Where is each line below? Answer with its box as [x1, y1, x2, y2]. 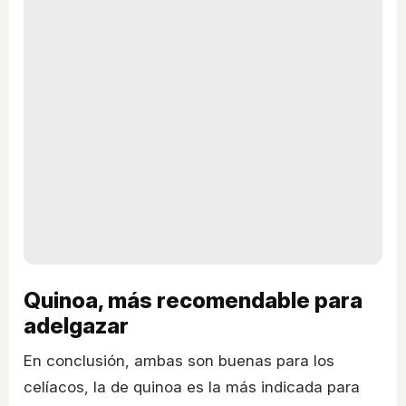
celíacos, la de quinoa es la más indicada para [24, 378, 360, 397]
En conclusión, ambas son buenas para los [24, 352, 334, 371]
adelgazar [24, 313, 129, 340]
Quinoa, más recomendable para [24, 287, 362, 314]
